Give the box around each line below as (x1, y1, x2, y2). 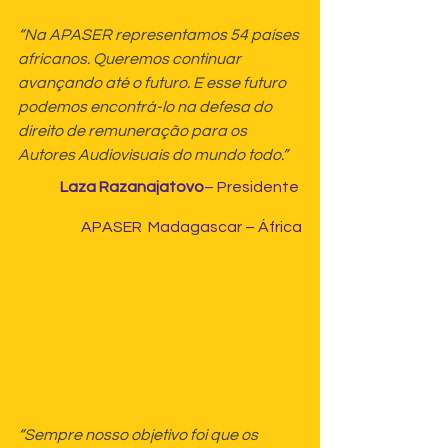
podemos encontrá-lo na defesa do (18, 99, 275, 116)
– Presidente (204, 179, 302, 196)
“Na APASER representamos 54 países (18, 27, 302, 44)
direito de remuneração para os (18, 123, 250, 140)
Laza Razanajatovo (60, 179, 204, 196)
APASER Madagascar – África (81, 219, 302, 236)
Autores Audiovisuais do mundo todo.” (18, 147, 288, 164)
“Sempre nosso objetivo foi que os (18, 427, 261, 443)
